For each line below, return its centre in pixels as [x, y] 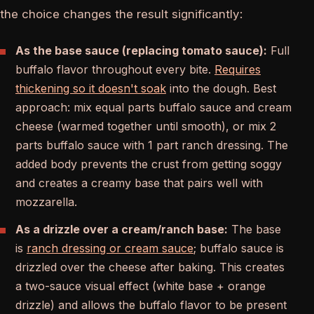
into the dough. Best [221, 88]
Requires [238, 69]
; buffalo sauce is [239, 248]
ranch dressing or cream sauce [110, 248]
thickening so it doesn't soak [91, 88]
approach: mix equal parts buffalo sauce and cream [153, 107]
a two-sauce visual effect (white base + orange [141, 286]
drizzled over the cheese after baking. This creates [150, 267]
